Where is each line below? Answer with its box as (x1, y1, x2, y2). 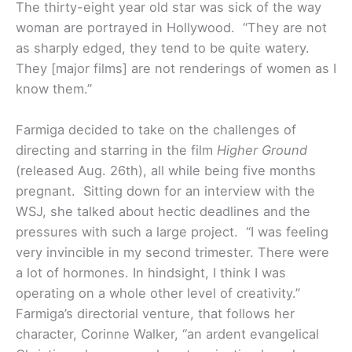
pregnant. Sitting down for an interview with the (16, 183, 315, 200)
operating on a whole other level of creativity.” (16, 285, 308, 302)
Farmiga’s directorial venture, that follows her (16, 306, 295, 322)
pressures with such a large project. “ (16, 224, 251, 240)
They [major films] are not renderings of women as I (16, 60, 336, 76)
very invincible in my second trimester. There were (16, 244, 329, 261)
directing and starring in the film (16, 142, 217, 159)
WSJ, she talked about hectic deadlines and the (16, 203, 310, 220)
